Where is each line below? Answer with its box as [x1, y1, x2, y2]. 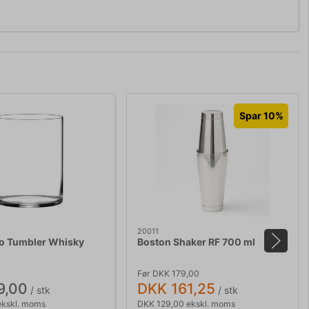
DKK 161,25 [137, 279, 215, 297]
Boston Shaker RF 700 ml [137, 236, 255, 248]
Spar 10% [239, 110, 283, 122]
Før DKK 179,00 [137, 268, 199, 279]
